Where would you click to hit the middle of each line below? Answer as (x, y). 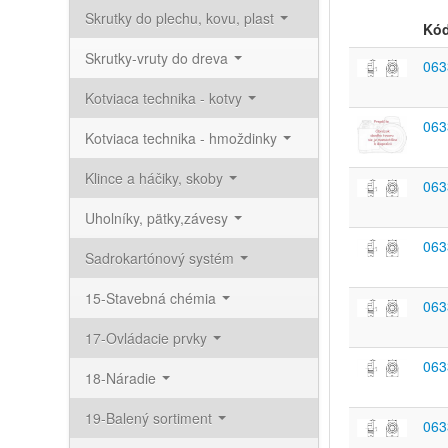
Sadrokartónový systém (161, 258)
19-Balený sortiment (150, 418)
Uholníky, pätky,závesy (158, 218)
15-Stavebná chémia (152, 298)
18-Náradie (122, 378)
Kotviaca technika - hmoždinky (182, 138)
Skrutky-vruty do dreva (158, 58)
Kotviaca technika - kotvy (165, 98)
